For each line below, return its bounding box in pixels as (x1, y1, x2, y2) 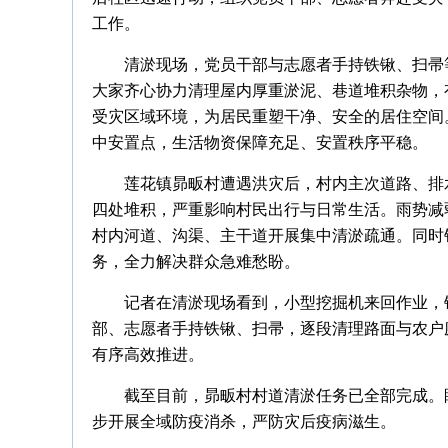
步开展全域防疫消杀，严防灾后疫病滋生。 (92, 413, 396, 431)
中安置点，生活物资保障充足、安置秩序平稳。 (92, 134, 428, 152)
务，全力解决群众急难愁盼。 (92, 253, 300, 271)
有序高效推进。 (92, 346, 204, 364)
